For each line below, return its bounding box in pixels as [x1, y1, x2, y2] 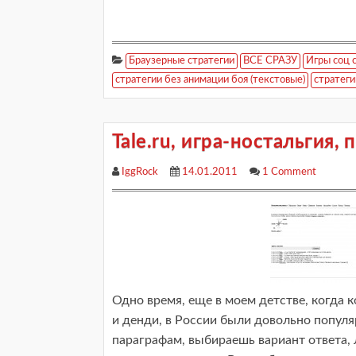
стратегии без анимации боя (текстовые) [115, 75, 305, 85]
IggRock [122, 167, 158, 177]
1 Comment [262, 167, 316, 177]
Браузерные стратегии [129, 56, 234, 66]
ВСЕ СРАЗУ [243, 56, 297, 66]
